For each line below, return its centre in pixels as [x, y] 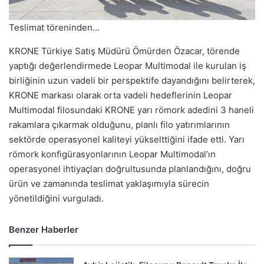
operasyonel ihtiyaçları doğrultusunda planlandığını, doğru [130, 169]
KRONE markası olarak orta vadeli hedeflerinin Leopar [121, 95]
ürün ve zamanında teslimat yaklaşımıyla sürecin [109, 184]
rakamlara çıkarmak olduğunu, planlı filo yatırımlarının [119, 125]
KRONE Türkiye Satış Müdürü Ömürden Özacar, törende [124, 51]
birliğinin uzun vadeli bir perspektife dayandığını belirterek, [132, 81]
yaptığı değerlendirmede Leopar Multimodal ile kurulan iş [128, 66]
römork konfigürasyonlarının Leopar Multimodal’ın [112, 154]
